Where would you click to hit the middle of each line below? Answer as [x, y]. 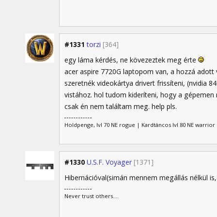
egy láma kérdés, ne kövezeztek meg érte [131, 60]
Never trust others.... [92, 196]
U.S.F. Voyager [109, 162]
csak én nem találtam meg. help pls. [121, 106]
